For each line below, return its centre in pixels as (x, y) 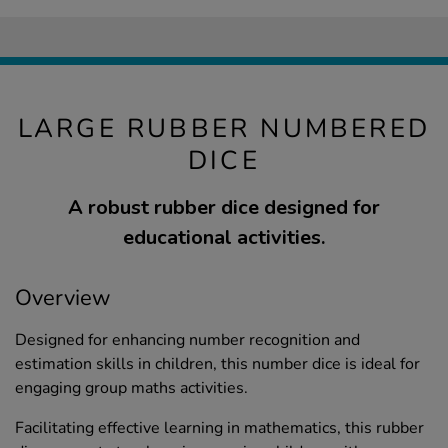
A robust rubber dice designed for (224, 208)
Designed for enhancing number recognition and (187, 340)
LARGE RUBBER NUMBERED (224, 129)
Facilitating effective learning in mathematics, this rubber (219, 428)
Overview (63, 298)
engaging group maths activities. (131, 388)
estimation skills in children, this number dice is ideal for (217, 364)
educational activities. (224, 238)
